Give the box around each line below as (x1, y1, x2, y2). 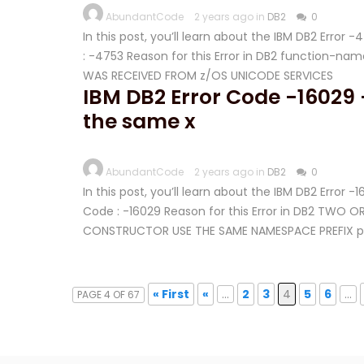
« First (153, 286, 189, 302)
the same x (83, 107, 196, 136)
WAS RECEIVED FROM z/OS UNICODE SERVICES (83, 67, 333, 84)
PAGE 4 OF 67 (77, 288, 140, 301)
